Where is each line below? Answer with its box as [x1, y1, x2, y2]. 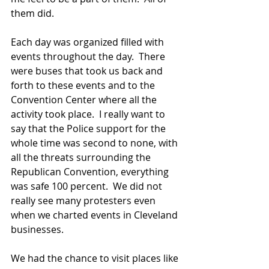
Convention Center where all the [11, 92, 159, 106]
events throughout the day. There [11, 49, 168, 63]
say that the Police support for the [11, 121, 168, 135]
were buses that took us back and [11, 64, 165, 77]
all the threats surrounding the [11, 150, 153, 164]
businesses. [11, 222, 68, 236]
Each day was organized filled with [11, 35, 166, 49]
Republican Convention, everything [11, 165, 171, 178]
